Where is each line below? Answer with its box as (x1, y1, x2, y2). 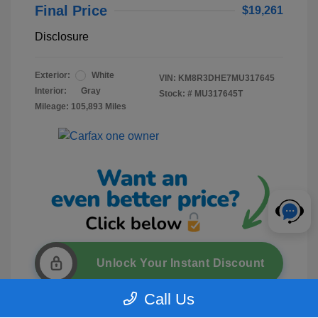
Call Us (144, 290, 194, 308)
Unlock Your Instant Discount (96, 257, 265, 270)
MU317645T (194, 89, 243, 99)
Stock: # (159, 89, 192, 99)
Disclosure (35, 31, 89, 43)
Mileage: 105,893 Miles (35, 102, 126, 112)
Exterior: (35, 70, 70, 81)
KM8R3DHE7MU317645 (178, 73, 275, 84)
